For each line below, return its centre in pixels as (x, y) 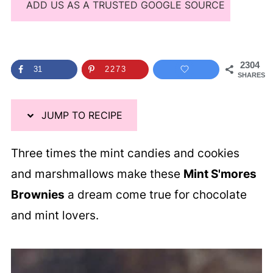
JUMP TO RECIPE (80, 115)
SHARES (252, 75)
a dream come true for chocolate (155, 194)
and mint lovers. (55, 215)
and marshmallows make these (97, 174)
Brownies (37, 194)
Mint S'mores (220, 174)
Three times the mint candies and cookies (125, 153)
